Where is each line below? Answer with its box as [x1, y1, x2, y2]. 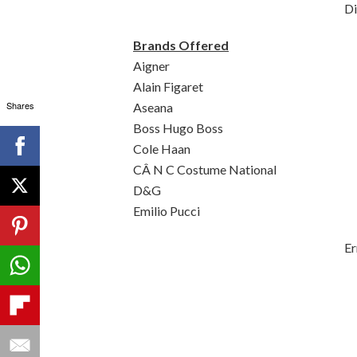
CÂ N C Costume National [133, 162, 277, 177]
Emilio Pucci [133, 203, 200, 218]
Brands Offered [133, 37, 229, 53]
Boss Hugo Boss [133, 120, 223, 135]
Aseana [133, 100, 173, 115]
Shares [6, 99, 34, 112]
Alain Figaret [133, 79, 203, 94]
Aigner [133, 58, 170, 73]
